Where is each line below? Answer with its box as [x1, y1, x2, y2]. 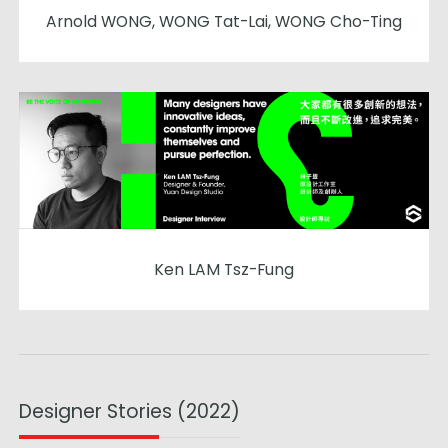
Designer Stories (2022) [19, 397, 241, 425]
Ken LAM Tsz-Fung [154, 258, 294, 280]
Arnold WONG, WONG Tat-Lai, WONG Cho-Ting [46, 11, 402, 33]
